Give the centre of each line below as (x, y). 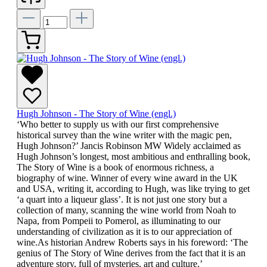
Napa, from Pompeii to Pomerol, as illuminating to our (119, 221)
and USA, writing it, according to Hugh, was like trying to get (133, 189)
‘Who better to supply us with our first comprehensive (118, 125)
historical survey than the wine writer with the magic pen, (124, 135)
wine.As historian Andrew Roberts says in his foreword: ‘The (132, 243)
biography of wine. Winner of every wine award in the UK (127, 178)
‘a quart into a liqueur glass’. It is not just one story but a (122, 200)
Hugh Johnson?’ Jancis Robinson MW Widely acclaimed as (129, 146)
